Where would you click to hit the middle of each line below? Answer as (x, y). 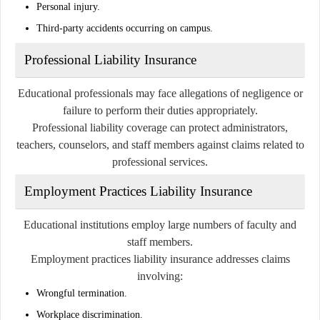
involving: (160, 276)
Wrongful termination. (82, 293)
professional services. (160, 161)
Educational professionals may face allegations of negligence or (160, 93)
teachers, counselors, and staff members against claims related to (160, 144)
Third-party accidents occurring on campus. (125, 28)
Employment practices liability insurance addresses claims (160, 259)
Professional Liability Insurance (110, 59)
